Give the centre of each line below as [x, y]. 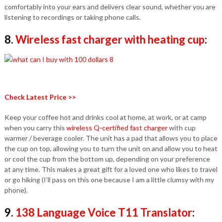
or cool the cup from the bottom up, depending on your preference [107, 159]
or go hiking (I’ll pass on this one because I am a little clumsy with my [109, 180]
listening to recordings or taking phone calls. [72, 17]
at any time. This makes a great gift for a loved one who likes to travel [111, 169]
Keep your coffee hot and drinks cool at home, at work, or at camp [105, 117]
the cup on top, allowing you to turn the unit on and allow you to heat [111, 148]
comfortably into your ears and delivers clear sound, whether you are [110, 7]
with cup [181, 128]
